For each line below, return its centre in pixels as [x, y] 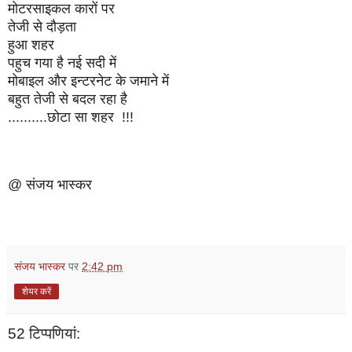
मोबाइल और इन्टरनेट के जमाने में [88, 81]
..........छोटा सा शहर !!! [71, 117]
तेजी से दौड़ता [44, 26]
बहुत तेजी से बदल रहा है [68, 99]
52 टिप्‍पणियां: [44, 333]
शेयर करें [37, 291]
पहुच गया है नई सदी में [62, 62]
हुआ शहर [31, 44]
